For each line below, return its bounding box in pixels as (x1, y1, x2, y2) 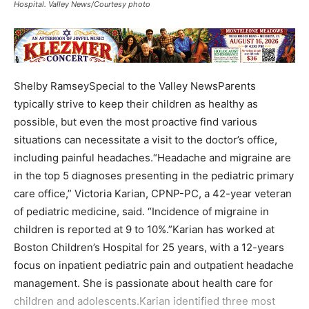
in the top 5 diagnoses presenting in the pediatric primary (14, 169, 294, 183)
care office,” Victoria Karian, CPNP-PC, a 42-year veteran (14, 187, 292, 201)
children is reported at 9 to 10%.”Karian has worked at (14, 223, 275, 237)
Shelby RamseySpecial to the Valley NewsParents (14, 79, 256, 93)
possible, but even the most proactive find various (14, 115, 257, 129)
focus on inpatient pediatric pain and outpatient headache (14, 259, 294, 272)
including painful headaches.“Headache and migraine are (14, 151, 291, 165)
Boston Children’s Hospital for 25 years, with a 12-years (14, 241, 284, 255)
